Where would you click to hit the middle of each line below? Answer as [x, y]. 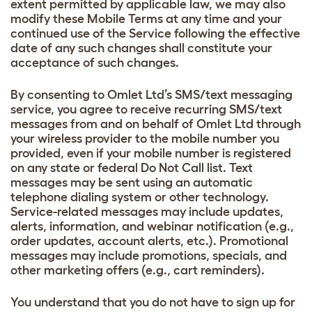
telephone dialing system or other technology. [140, 197]
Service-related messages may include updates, [147, 211]
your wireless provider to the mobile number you [145, 138]
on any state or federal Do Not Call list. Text [132, 167]
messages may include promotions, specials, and [149, 255]
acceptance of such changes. [95, 62]
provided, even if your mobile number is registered [151, 153]
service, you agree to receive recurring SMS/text [146, 109]
